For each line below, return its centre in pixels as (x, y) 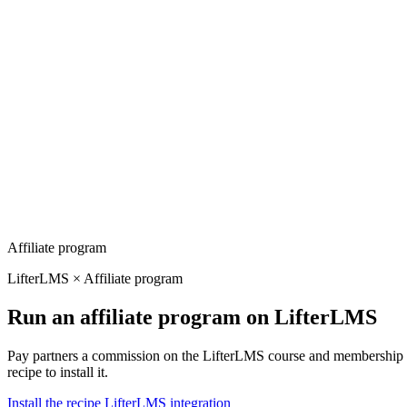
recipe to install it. (58, 372)
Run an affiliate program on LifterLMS (192, 317)
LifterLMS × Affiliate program (95, 278)
